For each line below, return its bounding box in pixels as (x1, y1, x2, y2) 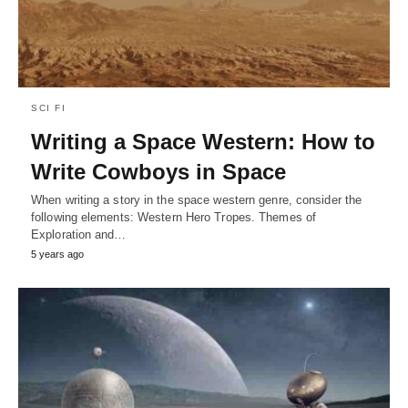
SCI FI (31, 102, 66, 113)
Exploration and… (31, 227, 127, 241)
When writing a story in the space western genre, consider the (31, 192, 362, 207)
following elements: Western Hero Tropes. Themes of (31, 209, 317, 224)
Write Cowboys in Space (31, 158, 286, 184)
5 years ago (31, 248, 84, 260)
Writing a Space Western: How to (31, 128, 375, 154)
